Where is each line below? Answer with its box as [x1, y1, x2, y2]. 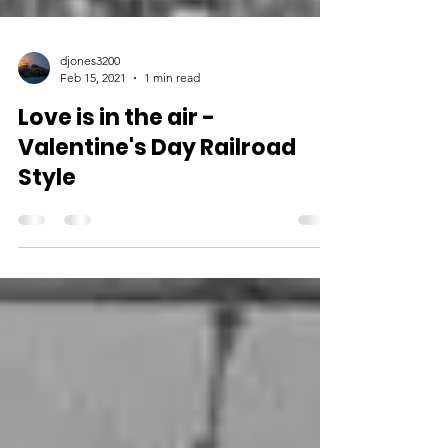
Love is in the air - [18, 174, 215, 205]
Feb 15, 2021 [60, 142, 126, 157]
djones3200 [60, 125, 120, 140]
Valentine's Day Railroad [18, 204, 296, 235]
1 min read [144, 142, 200, 157]
